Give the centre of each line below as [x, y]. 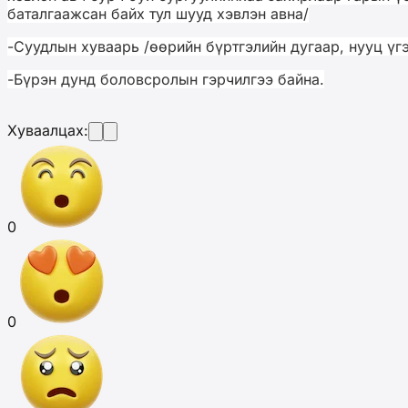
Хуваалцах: [48, 130]
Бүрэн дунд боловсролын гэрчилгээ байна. [169, 79]
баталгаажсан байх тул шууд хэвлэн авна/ [158, 13]
